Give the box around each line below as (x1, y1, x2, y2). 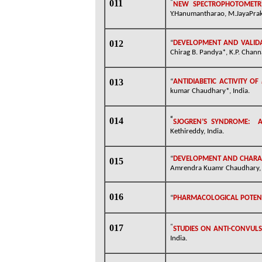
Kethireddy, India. (170, 127, 224, 136)
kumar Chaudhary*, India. (170, 87, 250, 95)
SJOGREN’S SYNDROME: (173, 118, 250, 126)
